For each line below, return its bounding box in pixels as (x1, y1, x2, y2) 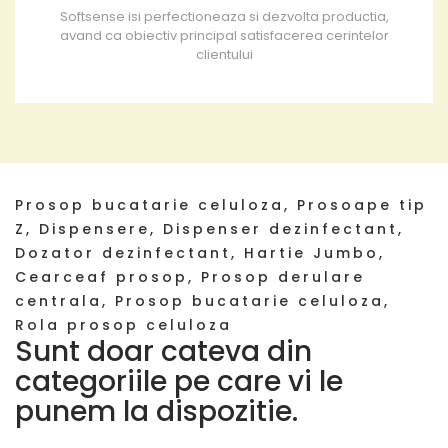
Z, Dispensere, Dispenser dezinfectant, (15, 219, 404, 240)
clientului (195, 45, 253, 65)
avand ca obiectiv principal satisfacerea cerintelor (59, 26, 389, 46)
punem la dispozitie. (15, 392, 298, 432)
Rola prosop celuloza (15, 315, 232, 336)
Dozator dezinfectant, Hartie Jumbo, (15, 243, 385, 264)
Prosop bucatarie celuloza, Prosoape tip (15, 195, 427, 216)
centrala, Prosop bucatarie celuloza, (15, 291, 390, 312)
